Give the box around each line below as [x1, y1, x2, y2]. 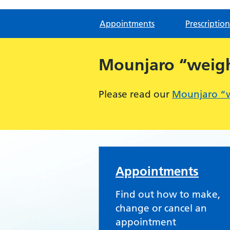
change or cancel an [116, 202, 207, 214]
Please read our [99, 88, 172, 100]
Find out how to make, [116, 188, 220, 200]
